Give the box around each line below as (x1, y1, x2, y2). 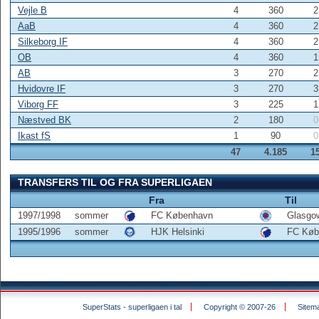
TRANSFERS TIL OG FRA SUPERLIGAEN (18, 177, 212, 188)
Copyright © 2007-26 (203, 303, 276, 311)
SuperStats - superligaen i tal (82, 303, 182, 311)
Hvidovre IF (18, 83, 66, 94)
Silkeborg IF (18, 36, 68, 47)
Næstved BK (18, 115, 71, 125)
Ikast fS (18, 130, 51, 141)
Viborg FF (18, 99, 58, 110)
